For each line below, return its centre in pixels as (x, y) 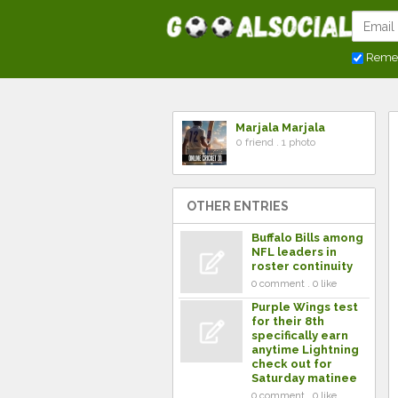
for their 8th (288, 321)
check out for (292, 364)
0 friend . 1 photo (275, 142)
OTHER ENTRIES (238, 206)
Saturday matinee (304, 378)
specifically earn (300, 335)
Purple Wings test (305, 307)
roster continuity (302, 266)
